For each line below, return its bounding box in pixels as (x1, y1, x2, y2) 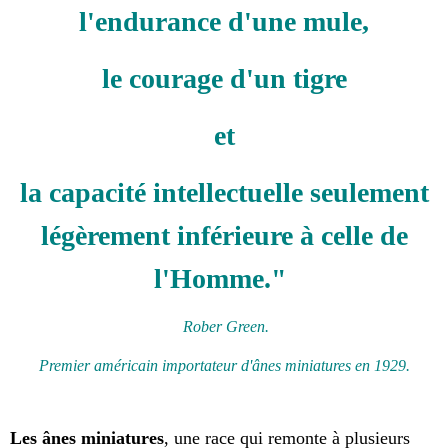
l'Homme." (154, 263, 294, 295)
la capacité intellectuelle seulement (19, 177, 429, 209)
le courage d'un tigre (101, 63, 347, 95)
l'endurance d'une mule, (79, 6, 369, 38)
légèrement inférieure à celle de (40, 220, 408, 252)
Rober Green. (179, 318, 269, 336)
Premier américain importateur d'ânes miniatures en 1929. (38, 357, 410, 375)
